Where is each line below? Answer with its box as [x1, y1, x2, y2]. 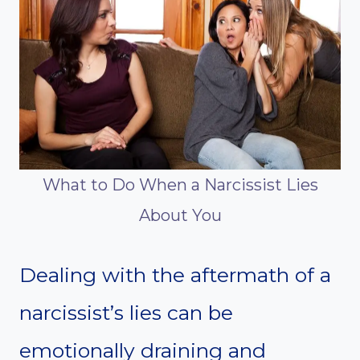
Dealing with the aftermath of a [19, 263, 331, 288]
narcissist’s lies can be [19, 301, 233, 325]
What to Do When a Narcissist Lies [42, 175, 318, 195]
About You [138, 206, 222, 226]
